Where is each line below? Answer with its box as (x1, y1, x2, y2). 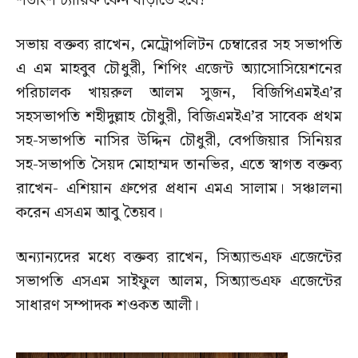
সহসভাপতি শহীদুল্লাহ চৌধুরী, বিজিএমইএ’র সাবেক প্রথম (16, 105, 342, 130)
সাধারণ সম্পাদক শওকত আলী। (16, 293, 199, 319)
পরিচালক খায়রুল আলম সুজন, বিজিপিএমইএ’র (16, 81, 342, 106)
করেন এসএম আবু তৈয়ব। (16, 201, 163, 226)
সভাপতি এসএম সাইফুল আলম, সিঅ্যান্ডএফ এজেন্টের (16, 269, 342, 295)
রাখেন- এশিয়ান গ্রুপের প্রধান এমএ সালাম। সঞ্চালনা (16, 177, 342, 202)
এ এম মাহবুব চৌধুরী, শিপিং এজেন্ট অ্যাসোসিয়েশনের (16, 57, 342, 82)
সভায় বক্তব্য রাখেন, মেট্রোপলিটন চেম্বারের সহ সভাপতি (16, 33, 342, 58)
